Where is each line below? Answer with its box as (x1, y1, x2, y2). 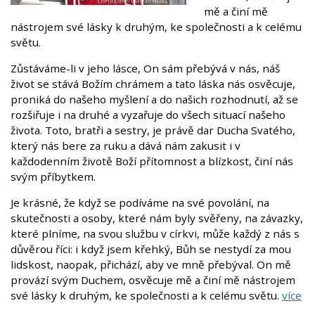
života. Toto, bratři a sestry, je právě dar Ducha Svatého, (11, 122, 295, 137)
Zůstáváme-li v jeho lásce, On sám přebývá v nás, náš (11, 60, 280, 75)
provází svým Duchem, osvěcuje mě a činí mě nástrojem (11, 272, 295, 287)
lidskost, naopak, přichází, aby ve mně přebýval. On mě (11, 257, 291, 271)
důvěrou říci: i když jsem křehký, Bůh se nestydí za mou (11, 241, 291, 256)
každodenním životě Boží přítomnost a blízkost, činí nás (11, 153, 293, 168)
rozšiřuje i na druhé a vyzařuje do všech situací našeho (11, 107, 285, 122)
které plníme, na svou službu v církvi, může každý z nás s (11, 226, 300, 240)
